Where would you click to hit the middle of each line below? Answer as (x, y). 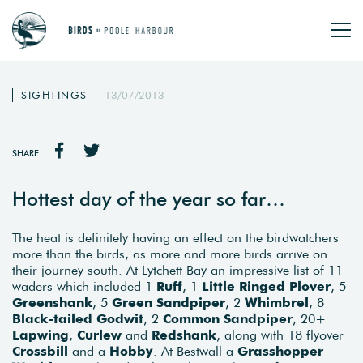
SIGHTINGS (54, 95)
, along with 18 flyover (280, 334)
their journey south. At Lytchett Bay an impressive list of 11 (177, 269)
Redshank (184, 334)
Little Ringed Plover (266, 286)
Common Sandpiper (228, 318)
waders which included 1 (84, 286)
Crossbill (40, 350)
